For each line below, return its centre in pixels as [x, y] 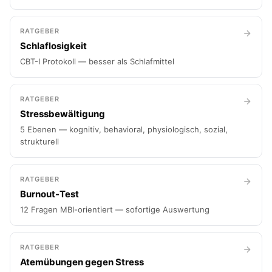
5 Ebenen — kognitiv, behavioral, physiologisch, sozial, [124, 129]
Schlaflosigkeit [53, 46]
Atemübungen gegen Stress [82, 262]
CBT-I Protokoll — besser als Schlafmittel [97, 61]
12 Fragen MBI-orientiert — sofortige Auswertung [115, 209]
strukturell [39, 141]
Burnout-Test [49, 194]
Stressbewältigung [63, 114]
